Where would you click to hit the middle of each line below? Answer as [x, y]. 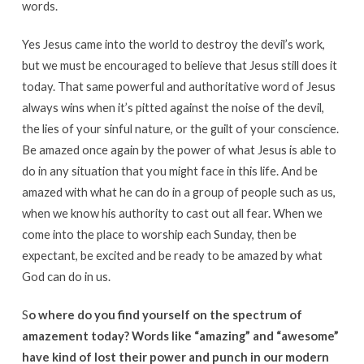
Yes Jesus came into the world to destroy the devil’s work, [173, 44]
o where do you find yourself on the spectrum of [165, 315]
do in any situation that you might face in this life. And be [169, 171]
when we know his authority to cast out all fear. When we [172, 213]
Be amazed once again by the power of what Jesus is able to [179, 150]
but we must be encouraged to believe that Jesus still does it [179, 65]
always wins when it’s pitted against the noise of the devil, [173, 108]
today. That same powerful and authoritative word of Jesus [178, 87]
